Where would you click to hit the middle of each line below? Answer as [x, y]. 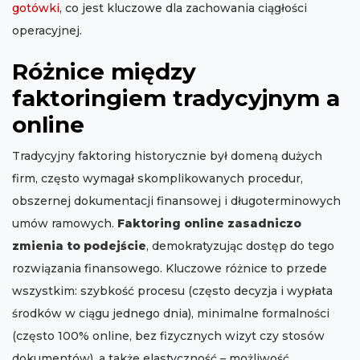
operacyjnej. [47, 31]
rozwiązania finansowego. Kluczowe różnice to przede [170, 269]
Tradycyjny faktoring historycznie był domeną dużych [167, 156]
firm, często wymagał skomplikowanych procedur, [157, 179]
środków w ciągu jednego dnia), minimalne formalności [171, 314]
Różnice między [104, 72]
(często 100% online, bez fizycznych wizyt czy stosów [168, 336]
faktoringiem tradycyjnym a [176, 98]
